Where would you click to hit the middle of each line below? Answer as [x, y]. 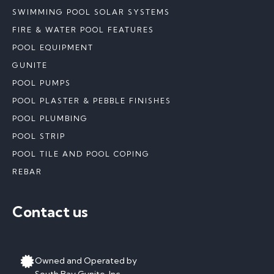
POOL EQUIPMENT [53, 47]
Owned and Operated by [86, 261]
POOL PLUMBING [50, 118]
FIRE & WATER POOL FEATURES [83, 30]
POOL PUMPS [42, 83]
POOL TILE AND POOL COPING [81, 154]
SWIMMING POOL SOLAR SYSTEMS [91, 12]
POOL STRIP [39, 136]
